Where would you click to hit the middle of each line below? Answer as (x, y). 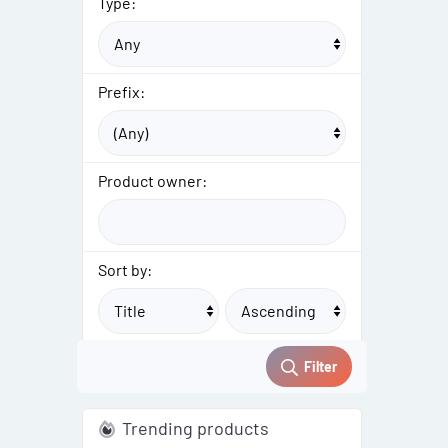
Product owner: (152, 181)
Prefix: (121, 92)
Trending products (196, 428)
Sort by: (125, 270)
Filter (320, 367)
